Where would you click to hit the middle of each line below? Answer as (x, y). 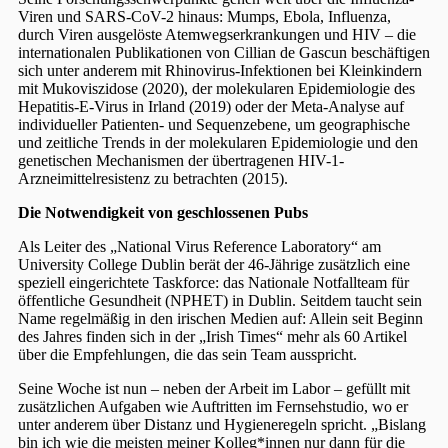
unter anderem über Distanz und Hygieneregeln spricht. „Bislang (222, 425)
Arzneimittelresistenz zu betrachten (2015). (153, 179)
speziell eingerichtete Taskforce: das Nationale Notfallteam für (213, 283)
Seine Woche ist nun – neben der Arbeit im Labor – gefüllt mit (214, 389)
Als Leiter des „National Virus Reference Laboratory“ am (199, 247)
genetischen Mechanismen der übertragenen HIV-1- (181, 161)
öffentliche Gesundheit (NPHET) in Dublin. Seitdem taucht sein (220, 301)
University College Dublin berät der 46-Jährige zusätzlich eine (214, 265)
